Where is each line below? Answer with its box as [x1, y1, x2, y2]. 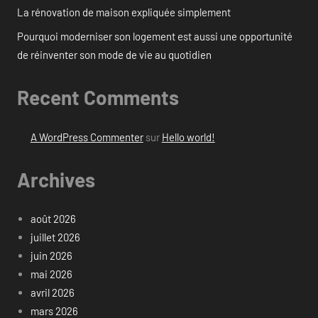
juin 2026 [30, 249, 72, 263]
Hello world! [161, 130, 215, 143]
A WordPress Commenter [30, 130, 143, 143]
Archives [17, 167, 95, 192]
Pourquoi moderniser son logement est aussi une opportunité [17, 30, 292, 43]
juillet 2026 [30, 231, 80, 244]
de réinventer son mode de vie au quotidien [17, 48, 212, 62]
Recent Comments [17, 85, 179, 110]
